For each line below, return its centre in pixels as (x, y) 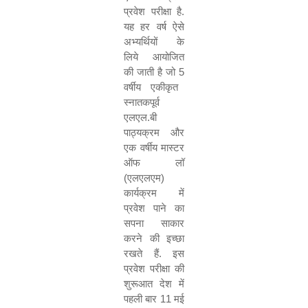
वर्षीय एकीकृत (151, 87)
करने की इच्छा (154, 238)
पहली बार (142, 299)
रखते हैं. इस (154, 253)
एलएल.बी (140, 117)
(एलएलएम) (144, 178)
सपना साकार (154, 223)
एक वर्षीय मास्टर (154, 147)
